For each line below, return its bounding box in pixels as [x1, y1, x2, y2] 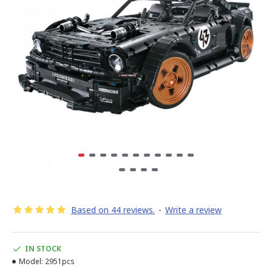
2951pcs [45, 256, 75, 267]
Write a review [165, 204, 222, 216]
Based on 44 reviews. [71, 204, 155, 216]
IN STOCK [25, 243, 61, 254]
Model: [19, 256, 43, 267]
